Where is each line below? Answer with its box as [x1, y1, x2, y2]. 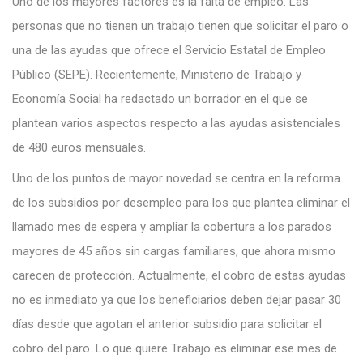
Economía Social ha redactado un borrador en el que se [12, 91, 308, 106]
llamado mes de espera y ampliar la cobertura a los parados [12, 219, 331, 234]
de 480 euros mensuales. [12, 139, 146, 155]
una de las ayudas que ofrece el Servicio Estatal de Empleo [12, 42, 326, 58]
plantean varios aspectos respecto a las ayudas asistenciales [12, 115, 340, 130]
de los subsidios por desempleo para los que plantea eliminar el [12, 194, 350, 210]
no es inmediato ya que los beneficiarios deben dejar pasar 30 [12, 292, 341, 307]
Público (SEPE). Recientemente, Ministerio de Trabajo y [12, 66, 301, 82]
